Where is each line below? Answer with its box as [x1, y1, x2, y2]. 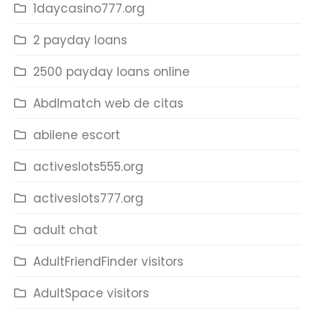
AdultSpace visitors [33, 285, 149, 302]
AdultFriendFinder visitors [33, 253, 184, 270]
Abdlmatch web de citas [33, 95, 184, 112]
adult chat [33, 221, 98, 238]
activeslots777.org [33, 190, 143, 207]
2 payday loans [33, 32, 127, 49]
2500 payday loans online [33, 63, 190, 80]
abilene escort [33, 127, 120, 143]
